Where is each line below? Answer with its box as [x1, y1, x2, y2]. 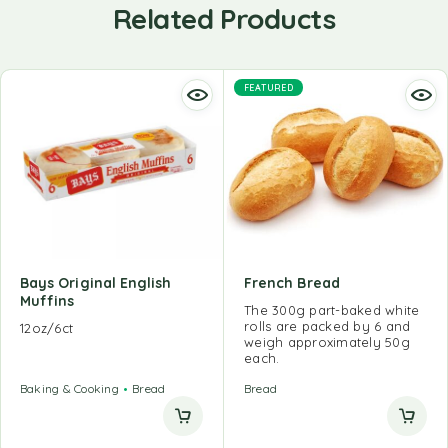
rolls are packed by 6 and [244, 317, 411, 334]
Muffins [20, 291, 75, 310]
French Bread [244, 273, 340, 292]
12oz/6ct [20, 319, 74, 336]
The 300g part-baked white [244, 301, 420, 318]
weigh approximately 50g [244, 333, 410, 350]
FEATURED [244, 82, 294, 94]
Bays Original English [20, 273, 172, 292]
